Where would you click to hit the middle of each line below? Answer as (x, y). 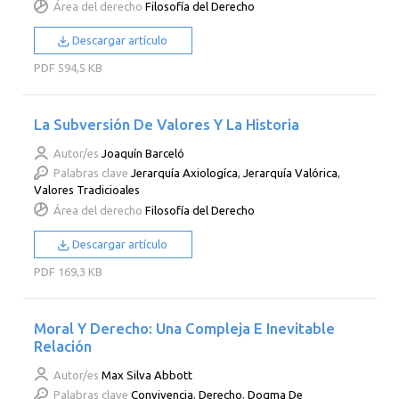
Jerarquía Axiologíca (185, 173)
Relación (63, 346)
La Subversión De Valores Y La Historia (167, 125)
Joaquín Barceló (143, 154)
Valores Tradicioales (87, 190)
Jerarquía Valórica (291, 173)
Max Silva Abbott (147, 375)
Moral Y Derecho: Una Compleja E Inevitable (185, 328)
